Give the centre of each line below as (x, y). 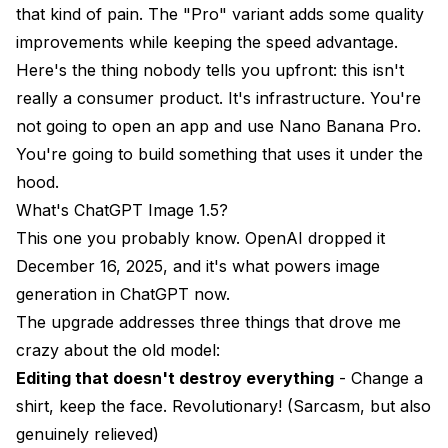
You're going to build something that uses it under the (219, 153)
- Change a (378, 377)
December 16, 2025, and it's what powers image (198, 265)
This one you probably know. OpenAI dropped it (200, 237)
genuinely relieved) (87, 433)
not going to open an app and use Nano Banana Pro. (218, 125)
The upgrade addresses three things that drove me (208, 321)
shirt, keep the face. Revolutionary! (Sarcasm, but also (223, 405)
